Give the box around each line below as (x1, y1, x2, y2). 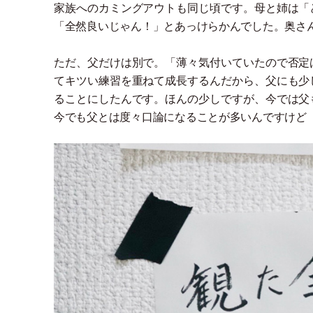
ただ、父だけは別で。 (54, 56, 166, 68)
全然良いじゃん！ (64, 20, 153, 32)
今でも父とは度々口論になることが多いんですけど (54, 110, 307, 123)
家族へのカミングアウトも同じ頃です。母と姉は (54, 1, 299, 14)
